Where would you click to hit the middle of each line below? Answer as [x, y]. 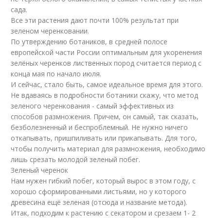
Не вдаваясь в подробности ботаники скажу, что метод [105, 95]
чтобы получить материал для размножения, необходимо [108, 149]
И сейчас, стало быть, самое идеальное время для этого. [107, 84]
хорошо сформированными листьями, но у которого [99, 191]
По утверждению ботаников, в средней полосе [89, 42]
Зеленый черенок [40, 170]
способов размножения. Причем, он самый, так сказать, [105, 117]
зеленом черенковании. [50, 31]
